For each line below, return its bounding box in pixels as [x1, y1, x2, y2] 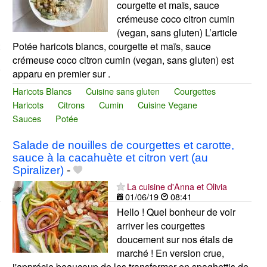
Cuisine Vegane [137, 98, 197, 111]
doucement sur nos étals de [116, 232, 233, 246]
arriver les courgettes [116, 218, 205, 232]
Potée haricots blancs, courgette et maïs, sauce [12, 39, 211, 53]
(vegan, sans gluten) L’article [116, 25, 237, 39]
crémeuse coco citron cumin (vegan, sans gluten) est [12, 52, 234, 67]
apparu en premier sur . [12, 66, 110, 80]
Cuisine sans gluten [85, 84, 160, 97]
